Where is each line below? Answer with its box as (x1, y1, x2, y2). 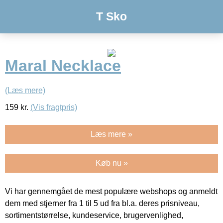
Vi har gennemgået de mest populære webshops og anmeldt (5, 187, 218, 196)
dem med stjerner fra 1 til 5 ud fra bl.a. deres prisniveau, (5, 199, 200, 208)
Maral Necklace (5, 57, 121, 75)
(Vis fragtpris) (30, 103, 77, 111)
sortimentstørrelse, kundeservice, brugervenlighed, (5, 211, 183, 220)
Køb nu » (95, 158, 128, 167)
